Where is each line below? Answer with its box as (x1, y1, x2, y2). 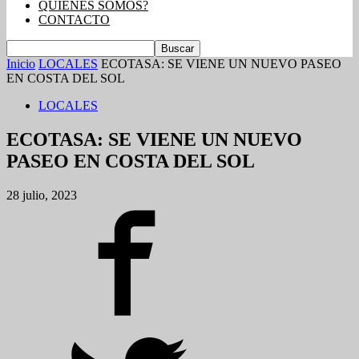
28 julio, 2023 (6, 188, 77, 202)
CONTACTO (38, 13, 110, 26)
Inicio (6, 57, 35, 71)
